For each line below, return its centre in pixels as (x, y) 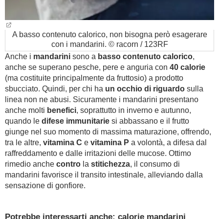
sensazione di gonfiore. (46, 186)
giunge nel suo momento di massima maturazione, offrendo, (108, 132)
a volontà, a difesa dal (168, 142)
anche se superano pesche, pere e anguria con (87, 67)
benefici (62, 110)
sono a (84, 56)
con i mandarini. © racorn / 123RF (109, 44)
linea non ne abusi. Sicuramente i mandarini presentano (102, 99)
